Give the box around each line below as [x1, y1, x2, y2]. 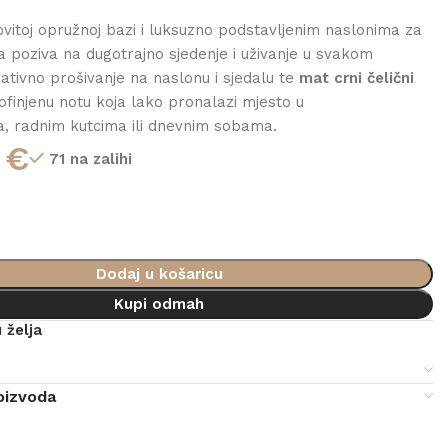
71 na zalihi [49, 149, 133, 168]
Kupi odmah [114, 295, 204, 313]
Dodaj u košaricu [95, 265, 223, 283]
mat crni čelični [299, 69, 415, 87]
